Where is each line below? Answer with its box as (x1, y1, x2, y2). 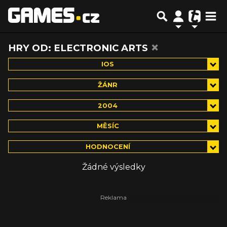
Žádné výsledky (82, 162, 145, 172)
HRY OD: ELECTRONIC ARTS (8, 42, 150, 54)
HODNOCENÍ (85, 143, 130, 151)
